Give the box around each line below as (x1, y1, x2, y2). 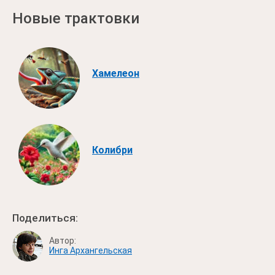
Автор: (49, 236, 76, 246)
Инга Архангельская (49, 246, 132, 255)
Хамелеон (92, 67, 139, 79)
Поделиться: (12, 212, 78, 224)
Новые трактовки (12, 10, 139, 27)
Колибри (92, 144, 133, 156)
